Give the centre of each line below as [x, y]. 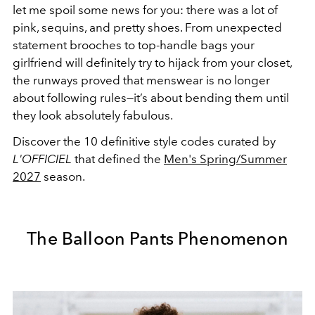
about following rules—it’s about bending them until [151, 98]
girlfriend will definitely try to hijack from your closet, [152, 63]
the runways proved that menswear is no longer [141, 81]
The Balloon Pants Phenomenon [157, 239]
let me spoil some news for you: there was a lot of [145, 10]
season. [63, 177]
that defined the [118, 159]
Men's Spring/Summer [225, 159]
